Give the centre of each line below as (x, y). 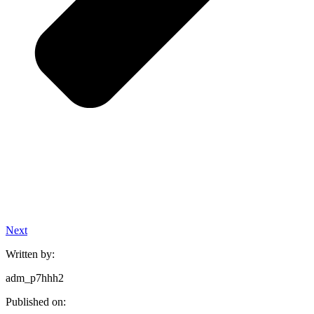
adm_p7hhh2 (35, 278)
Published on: (36, 301)
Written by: (30, 254)
